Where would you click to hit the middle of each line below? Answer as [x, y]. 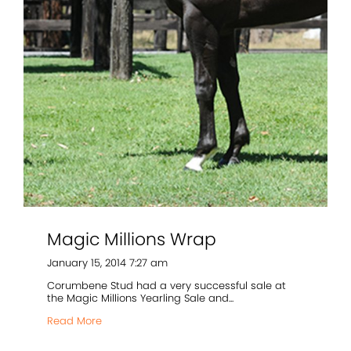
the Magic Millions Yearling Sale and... [140, 299]
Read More [74, 321]
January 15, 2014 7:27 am [107, 263]
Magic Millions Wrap [132, 240]
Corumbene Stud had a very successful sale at [166, 286]
